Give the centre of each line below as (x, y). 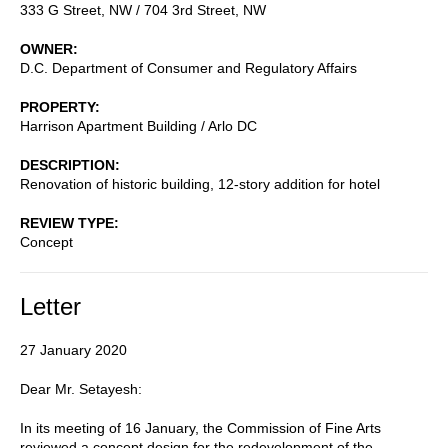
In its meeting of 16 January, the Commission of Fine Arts (200, 427)
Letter (50, 306)
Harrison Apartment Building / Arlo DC (138, 125)
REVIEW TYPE (67, 222)
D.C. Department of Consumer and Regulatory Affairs (188, 67)
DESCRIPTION (67, 164)
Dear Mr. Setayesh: (81, 388)
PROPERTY (57, 106)
